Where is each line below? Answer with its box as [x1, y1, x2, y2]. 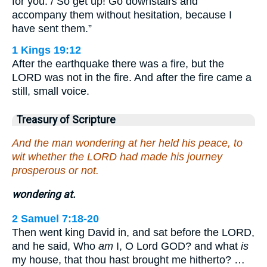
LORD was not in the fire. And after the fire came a [12, 72, 252, 84]
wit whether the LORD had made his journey [12, 150, 222, 163]
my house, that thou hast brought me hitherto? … [12, 253, 245, 266]
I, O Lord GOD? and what [113, 240, 241, 252]
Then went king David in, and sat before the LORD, [12, 226, 254, 238]
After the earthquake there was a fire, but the [12, 58, 224, 70]
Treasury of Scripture [17, 114, 116, 126]
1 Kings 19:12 [12, 44, 81, 57]
